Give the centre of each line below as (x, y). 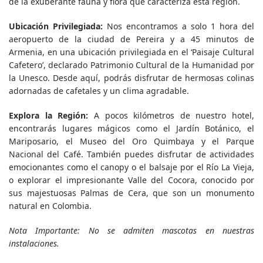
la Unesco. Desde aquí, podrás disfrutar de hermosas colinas (131, 78)
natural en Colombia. (50, 206)
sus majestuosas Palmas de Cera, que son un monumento (131, 193)
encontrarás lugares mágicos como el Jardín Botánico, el (131, 129)
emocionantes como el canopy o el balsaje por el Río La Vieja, (131, 167)
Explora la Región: (49, 116)
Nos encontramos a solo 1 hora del (178, 26)
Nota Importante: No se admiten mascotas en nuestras (131, 231)
